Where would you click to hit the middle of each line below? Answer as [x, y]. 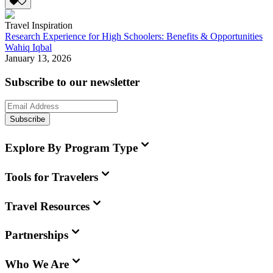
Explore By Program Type [71, 148]
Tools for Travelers [51, 177]
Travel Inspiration [39, 25]
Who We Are [37, 264]
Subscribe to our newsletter [72, 82]
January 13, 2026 [38, 58]
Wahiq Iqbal [28, 47]
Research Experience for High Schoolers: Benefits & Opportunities [134, 36]
